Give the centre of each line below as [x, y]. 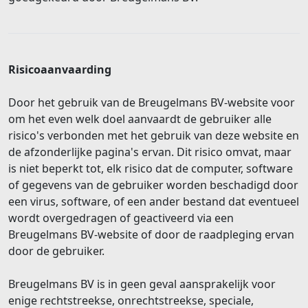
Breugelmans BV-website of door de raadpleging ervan [151, 234]
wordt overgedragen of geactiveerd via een [121, 218]
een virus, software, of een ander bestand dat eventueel [154, 201]
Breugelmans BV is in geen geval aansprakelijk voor [142, 284]
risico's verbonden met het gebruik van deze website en [154, 135]
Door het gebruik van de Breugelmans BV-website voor [152, 102]
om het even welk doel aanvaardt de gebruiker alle [140, 119]
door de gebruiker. [58, 251]
